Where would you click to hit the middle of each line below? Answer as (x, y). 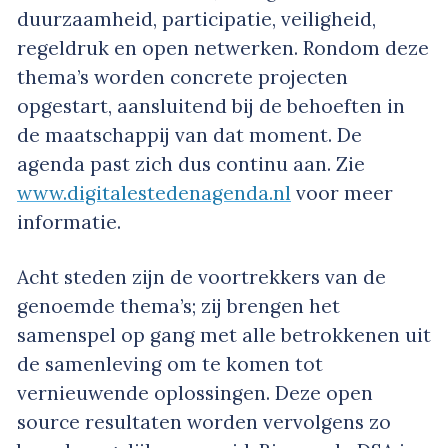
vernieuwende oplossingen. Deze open (195, 393)
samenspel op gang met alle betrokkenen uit (224, 335)
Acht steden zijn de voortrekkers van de (201, 277)
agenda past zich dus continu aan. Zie (191, 164)
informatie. (69, 222)
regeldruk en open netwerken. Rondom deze (223, 48)
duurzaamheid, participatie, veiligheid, (196, 19)
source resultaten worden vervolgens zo (204, 422)
